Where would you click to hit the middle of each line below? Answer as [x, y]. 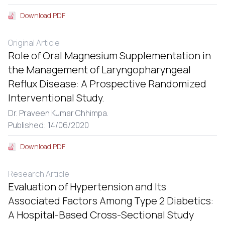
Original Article [34, 43]
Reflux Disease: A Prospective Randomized [107, 84]
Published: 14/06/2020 [48, 125]
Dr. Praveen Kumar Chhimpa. [58, 113]
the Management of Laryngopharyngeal [99, 70]
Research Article [39, 174]
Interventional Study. [56, 98]
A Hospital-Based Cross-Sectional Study [101, 215]
